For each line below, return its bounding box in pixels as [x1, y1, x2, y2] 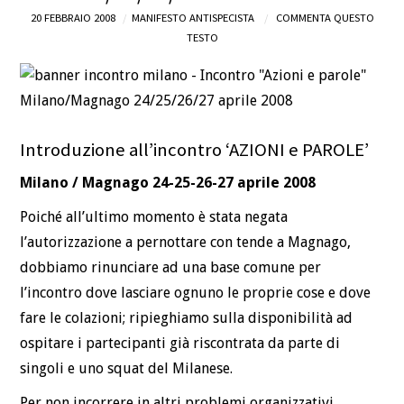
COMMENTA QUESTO [275, 10, 374, 24]
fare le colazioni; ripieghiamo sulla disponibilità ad [20, 308, 353, 326]
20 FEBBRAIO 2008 [30, 10, 115, 24]
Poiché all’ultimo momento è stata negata [20, 207, 289, 225]
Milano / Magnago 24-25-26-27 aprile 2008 [20, 173, 317, 191]
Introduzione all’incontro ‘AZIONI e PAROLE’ [20, 138, 370, 162]
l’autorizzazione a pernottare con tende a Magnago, [20, 233, 352, 251]
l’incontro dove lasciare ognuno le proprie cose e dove [20, 283, 372, 301]
